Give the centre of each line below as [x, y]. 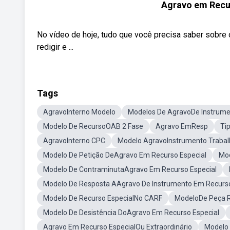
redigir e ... [55, 47]
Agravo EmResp [182, 126]
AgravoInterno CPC [74, 141]
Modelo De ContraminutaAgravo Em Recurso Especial [130, 169]
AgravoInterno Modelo [79, 112]
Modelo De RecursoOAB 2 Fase [93, 126]
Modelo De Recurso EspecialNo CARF [103, 198]
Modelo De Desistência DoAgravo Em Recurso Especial [131, 213]
